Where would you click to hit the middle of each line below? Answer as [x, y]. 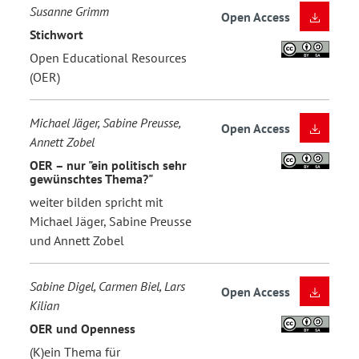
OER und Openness [83, 328]
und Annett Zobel [77, 241]
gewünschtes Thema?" [91, 178]
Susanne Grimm [69, 12]
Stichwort [56, 34]
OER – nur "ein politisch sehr [108, 165]
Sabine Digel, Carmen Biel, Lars [107, 286]
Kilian [44, 306]
